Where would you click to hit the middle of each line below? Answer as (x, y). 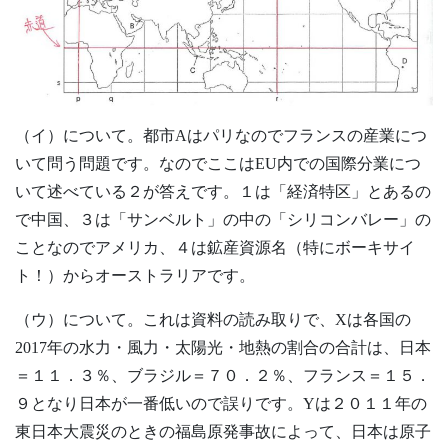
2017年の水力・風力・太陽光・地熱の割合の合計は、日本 (223, 348)
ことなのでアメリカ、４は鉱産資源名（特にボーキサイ (215, 248)
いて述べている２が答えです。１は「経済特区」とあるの (223, 192)
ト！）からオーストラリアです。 (135, 276)
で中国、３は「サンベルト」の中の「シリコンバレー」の (223, 220)
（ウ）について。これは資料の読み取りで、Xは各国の (213, 320)
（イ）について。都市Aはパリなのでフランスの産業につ (221, 136)
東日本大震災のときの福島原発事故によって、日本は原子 (223, 432)
